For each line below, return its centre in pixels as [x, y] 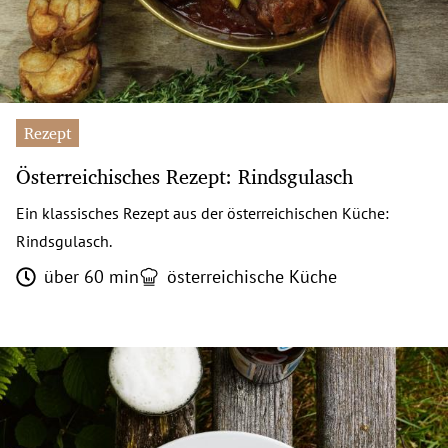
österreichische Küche [252, 276]
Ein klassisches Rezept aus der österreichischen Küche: [202, 212]
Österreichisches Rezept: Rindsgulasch [184, 176]
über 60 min [91, 276]
